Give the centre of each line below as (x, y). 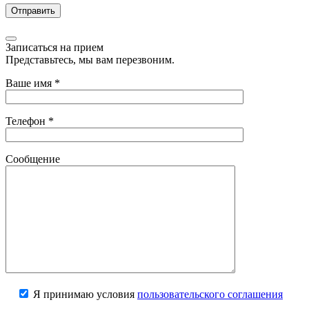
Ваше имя (30, 83)
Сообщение (33, 159)
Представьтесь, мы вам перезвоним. (90, 59)
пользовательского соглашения (210, 294)
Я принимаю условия (84, 294)
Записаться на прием (54, 47)
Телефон (27, 121)
